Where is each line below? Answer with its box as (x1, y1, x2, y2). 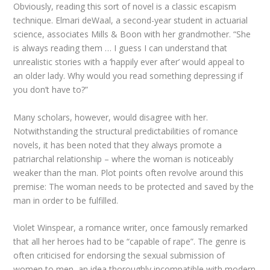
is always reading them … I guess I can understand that (13, 42, 228, 54)
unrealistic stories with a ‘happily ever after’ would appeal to (13, 56, 245, 68)
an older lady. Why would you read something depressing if (13, 70, 243, 82)
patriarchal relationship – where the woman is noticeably (13, 152, 234, 165)
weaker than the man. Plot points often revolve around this (13, 166, 244, 178)
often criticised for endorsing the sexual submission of (13, 250, 225, 262)
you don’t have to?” (13, 84, 89, 96)
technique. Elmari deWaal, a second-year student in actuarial (13, 14, 248, 27)
